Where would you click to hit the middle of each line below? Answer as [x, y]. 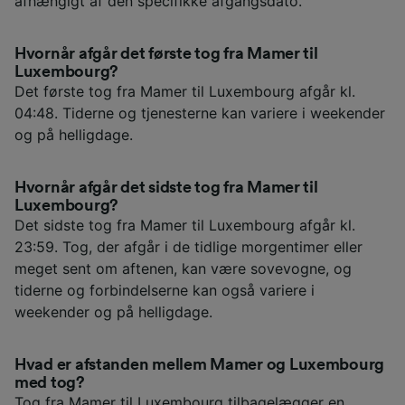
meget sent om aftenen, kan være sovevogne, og [183, 269]
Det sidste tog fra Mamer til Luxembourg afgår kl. [185, 226]
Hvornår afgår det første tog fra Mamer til [166, 54]
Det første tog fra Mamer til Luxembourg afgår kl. [185, 92]
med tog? [50, 383]
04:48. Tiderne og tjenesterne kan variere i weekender [200, 113]
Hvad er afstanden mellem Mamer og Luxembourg [200, 365]
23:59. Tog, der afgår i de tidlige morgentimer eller [188, 247]
